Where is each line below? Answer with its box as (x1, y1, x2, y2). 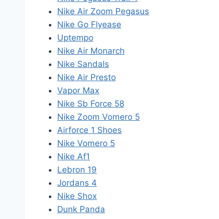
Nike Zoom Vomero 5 (57, 112, 140, 122)
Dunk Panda (57, 204, 105, 214)
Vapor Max (57, 86, 99, 95)
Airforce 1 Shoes (57, 125, 122, 135)
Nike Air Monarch (57, 46, 125, 56)
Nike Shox (57, 191, 97, 201)
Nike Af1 (57, 152, 90, 161)
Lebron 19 (57, 165, 97, 175)
